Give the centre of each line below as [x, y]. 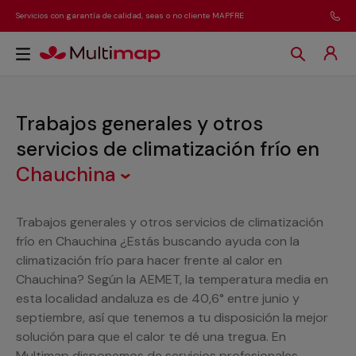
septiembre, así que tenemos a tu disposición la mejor [172, 317]
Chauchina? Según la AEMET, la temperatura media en [172, 279]
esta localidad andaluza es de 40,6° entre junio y [158, 298]
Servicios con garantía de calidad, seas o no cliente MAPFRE [130, 15]
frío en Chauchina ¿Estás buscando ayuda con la [158, 241]
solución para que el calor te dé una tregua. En [151, 337]
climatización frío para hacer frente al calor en [149, 260]
